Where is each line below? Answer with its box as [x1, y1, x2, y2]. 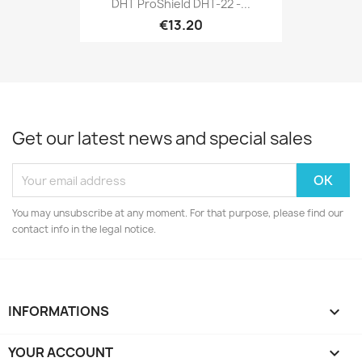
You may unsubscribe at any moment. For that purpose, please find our [12, 206, 343, 221]
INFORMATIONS [8, 302, 109, 321]
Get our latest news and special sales [12, 127, 312, 151]
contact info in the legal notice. [12, 222, 156, 237]
